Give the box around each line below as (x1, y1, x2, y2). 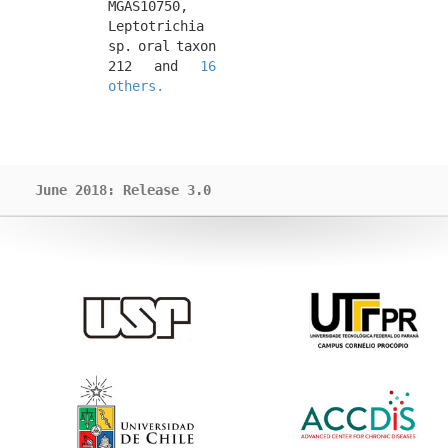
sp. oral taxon (108, 38, 216, 54)
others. (108, 78, 164, 94)
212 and (108, 58, 200, 74)
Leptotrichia (108, 18, 204, 34)
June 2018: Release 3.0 (35, 182, 211, 198)
